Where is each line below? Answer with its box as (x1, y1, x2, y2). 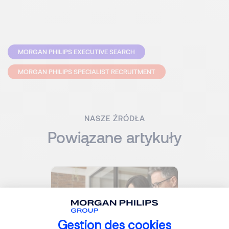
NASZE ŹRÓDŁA (84, 113, 145, 123)
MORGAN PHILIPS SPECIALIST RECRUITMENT (18, 67, 155, 76)
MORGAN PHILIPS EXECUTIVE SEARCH (18, 48, 135, 56)
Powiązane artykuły (48, 128, 181, 146)
